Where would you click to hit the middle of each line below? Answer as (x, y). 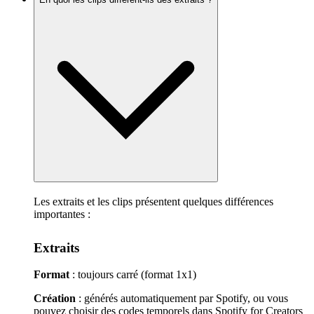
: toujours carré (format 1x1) (133, 275)
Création (55, 299)
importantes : (62, 214)
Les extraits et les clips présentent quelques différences (153, 201)
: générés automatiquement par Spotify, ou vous (182, 299)
